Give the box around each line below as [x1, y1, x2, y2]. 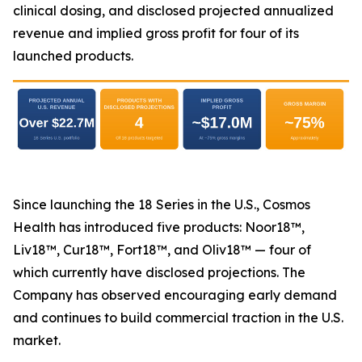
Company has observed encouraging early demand [13, 286, 337, 303]
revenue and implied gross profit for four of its [13, 25, 299, 41]
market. [13, 331, 61, 348]
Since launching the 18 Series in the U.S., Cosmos [13, 196, 310, 213]
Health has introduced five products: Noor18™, [13, 218, 305, 235]
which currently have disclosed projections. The [13, 263, 305, 280]
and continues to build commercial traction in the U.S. [13, 309, 343, 326]
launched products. [13, 48, 133, 64]
